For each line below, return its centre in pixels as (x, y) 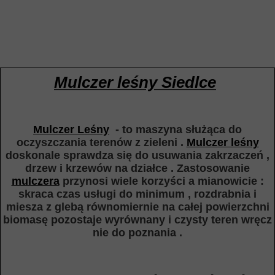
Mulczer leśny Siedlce (135, 82)
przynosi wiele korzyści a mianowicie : (161, 181)
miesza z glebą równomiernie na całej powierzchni (137, 207)
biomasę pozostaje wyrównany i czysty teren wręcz (137, 220)
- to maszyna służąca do (176, 130)
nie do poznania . (137, 233)
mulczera (35, 181)
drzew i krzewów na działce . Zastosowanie (137, 168)
